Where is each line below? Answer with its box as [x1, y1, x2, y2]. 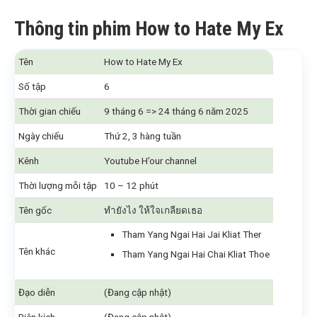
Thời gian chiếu [18, 105, 81, 117]
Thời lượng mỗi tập [18, 180, 97, 192]
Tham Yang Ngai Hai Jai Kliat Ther [122, 229, 261, 241]
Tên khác [18, 246, 55, 258]
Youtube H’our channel [104, 155, 197, 167]
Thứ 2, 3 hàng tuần [104, 130, 181, 142]
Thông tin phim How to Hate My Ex [14, 17, 284, 41]
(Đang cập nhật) [104, 287, 171, 299]
